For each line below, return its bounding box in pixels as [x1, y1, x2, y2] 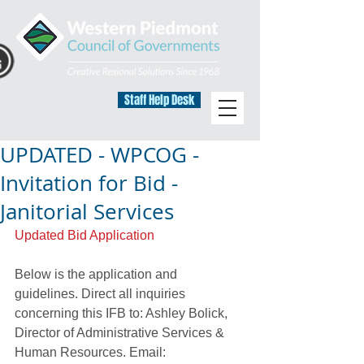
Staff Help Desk [124, 91, 194, 109]
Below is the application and [15, 267, 180, 281]
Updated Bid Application [15, 228, 154, 242]
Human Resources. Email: [15, 345, 169, 359]
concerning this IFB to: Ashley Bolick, [15, 306, 231, 320]
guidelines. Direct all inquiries [15, 287, 188, 301]
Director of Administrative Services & [15, 326, 227, 340]
